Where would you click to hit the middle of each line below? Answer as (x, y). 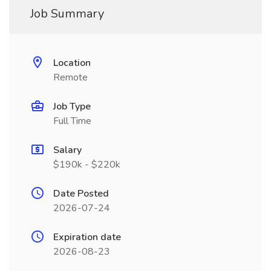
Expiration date (87, 237)
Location (72, 63)
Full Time (72, 121)
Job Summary (67, 14)
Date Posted (81, 194)
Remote (70, 77)
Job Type (72, 106)
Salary (67, 150)
